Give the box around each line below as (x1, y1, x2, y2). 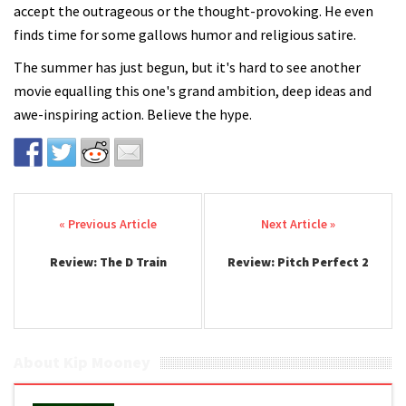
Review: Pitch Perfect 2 (227, 254, 369, 270)
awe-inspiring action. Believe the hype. (14, 105, 252, 123)
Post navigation (14, 208, 190, 243)
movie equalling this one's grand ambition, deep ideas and (14, 82, 372, 100)
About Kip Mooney (14, 352, 150, 372)
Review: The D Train (49, 254, 167, 270)
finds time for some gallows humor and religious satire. (14, 25, 356, 43)
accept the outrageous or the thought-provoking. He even (14, 2, 373, 20)
